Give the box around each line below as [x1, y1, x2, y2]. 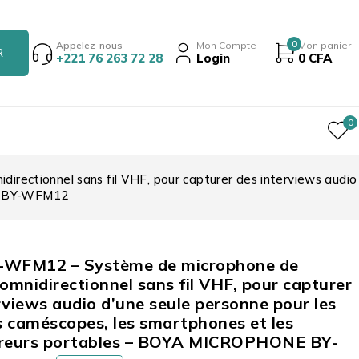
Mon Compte [196, 39, 256, 52]
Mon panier [298, 39, 351, 52]
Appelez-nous [56, 39, 123, 52]
